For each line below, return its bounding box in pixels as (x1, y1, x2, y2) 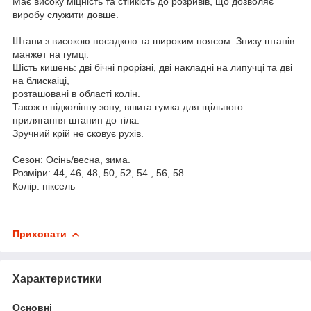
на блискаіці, (12, 74, 69, 86)
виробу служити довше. (12, 8, 119, 20)
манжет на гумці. (12, 48, 89, 60)
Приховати (12, 228, 67, 239)
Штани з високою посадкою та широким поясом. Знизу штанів (12, 35, 294, 47)
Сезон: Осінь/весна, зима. (12, 153, 131, 165)
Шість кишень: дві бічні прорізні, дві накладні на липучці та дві (12, 61, 292, 73)
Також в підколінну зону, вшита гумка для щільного (12, 101, 243, 112)
